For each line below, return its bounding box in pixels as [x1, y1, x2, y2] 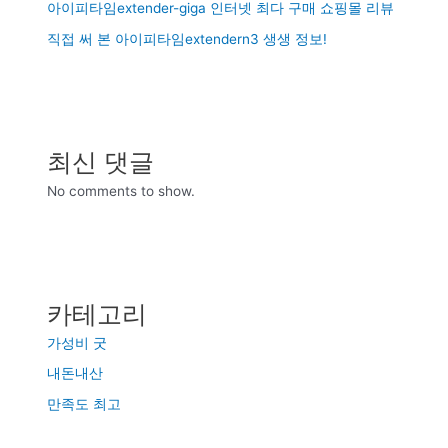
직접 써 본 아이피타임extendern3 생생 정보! [47, 30, 328, 47]
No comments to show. [47, 182, 196, 199]
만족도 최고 [47, 395, 122, 412]
